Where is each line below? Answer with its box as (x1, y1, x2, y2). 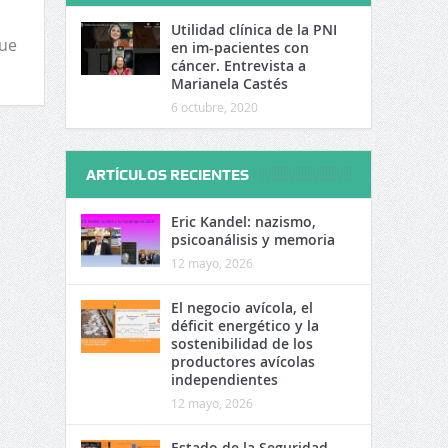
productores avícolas (170, 352, 315, 371)
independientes (170, 370, 278, 389)
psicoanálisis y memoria (170, 230, 335, 249)
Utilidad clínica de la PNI (170, 20, 337, 39)
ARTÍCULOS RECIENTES (85, 166, 249, 184)
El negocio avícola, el (170, 298, 313, 317)
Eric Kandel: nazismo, (170, 212, 316, 231)
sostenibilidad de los (170, 334, 313, 353)
